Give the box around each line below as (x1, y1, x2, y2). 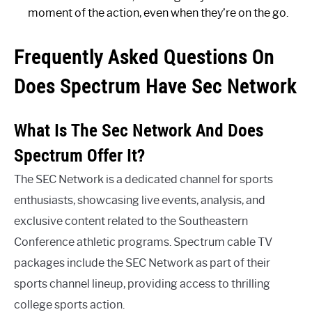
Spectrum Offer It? (14, 143, 145, 166)
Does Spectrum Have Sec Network (14, 72, 297, 99)
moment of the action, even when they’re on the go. (28, 6, 288, 19)
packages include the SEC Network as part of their (14, 256, 270, 270)
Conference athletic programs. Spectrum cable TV (14, 235, 272, 249)
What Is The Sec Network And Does (14, 118, 263, 141)
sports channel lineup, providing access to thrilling (14, 276, 270, 290)
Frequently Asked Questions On (14, 43, 274, 70)
